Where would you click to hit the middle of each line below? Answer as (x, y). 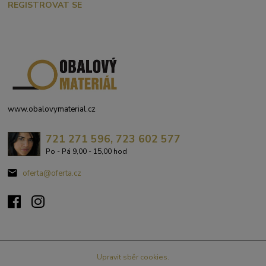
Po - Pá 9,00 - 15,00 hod (86, 152)
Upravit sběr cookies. (133, 257)
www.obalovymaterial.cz (52, 110)
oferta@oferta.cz (52, 173)
